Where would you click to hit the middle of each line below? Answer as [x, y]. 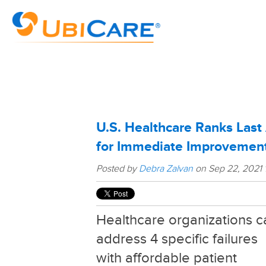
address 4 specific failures [177, 239]
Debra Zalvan [166, 169]
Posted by [118, 169]
